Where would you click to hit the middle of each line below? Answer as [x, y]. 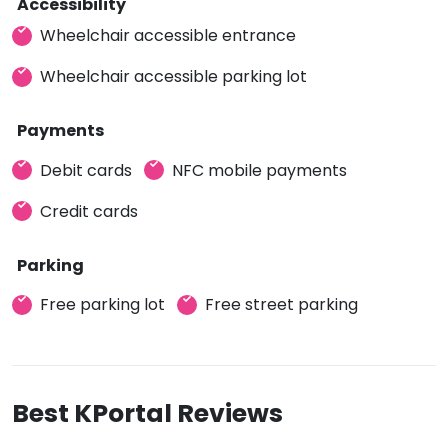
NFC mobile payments [259, 170]
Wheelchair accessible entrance [168, 35]
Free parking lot [102, 304]
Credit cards [89, 211]
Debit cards [86, 170]
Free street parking [281, 304]
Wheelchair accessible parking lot [173, 76]
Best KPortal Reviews [147, 413]
